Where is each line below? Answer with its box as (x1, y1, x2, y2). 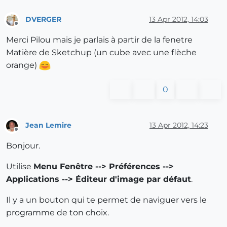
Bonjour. (6, 140, 40, 150)
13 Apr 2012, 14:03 (149, 14, 208, 24)
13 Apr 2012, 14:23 (149, 121, 208, 130)
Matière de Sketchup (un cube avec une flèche (6, 47, 197, 57)
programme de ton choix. (6, 207, 109, 217)
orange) (6, 60, 39, 70)
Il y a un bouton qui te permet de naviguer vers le (6, 195, 207, 205)
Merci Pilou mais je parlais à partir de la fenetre (6, 34, 193, 45)
